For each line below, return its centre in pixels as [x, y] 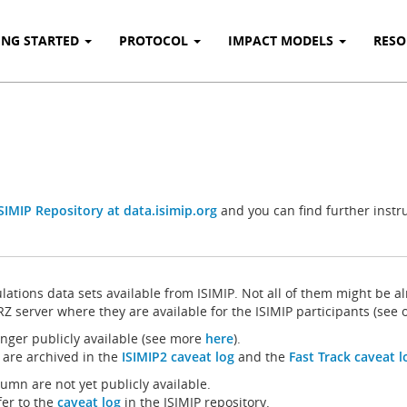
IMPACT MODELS [283, 40]
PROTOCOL [155, 40]
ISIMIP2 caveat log [178, 357]
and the [262, 357]
